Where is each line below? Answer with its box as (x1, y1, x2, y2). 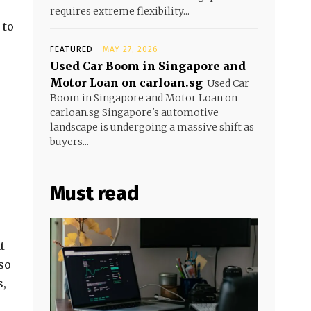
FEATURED (50, 44, 93, 54)
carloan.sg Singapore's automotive (50, 106, 219, 119)
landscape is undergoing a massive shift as (50, 121, 254, 133)
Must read (50, 182, 139, 205)
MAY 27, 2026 (103, 44, 158, 54)
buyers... (50, 135, 89, 148)
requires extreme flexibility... (50, 5, 190, 17)
